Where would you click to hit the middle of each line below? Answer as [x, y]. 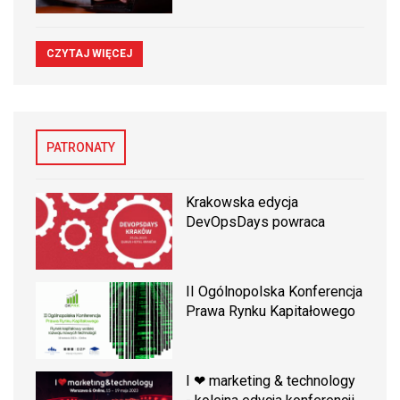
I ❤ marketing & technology [271, 381]
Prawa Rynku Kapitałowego [271, 312]
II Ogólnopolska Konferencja [275, 292]
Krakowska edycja [242, 202]
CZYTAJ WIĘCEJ [89, 53]
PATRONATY [81, 147]
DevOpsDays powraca [256, 221]
